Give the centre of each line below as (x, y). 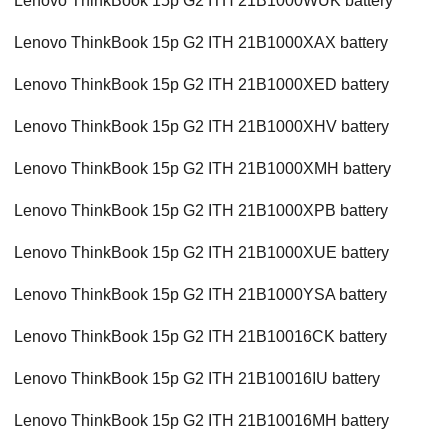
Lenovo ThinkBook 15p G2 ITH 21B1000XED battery (201, 85)
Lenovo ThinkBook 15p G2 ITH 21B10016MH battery (201, 421)
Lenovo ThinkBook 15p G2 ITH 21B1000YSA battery (200, 295)
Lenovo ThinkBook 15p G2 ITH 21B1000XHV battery (201, 127)
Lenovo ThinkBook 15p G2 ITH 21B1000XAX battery (201, 43)
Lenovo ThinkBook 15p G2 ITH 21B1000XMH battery (202, 169)
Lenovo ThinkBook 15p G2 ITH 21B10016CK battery (200, 337)
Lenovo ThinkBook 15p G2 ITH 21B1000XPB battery (201, 211)
